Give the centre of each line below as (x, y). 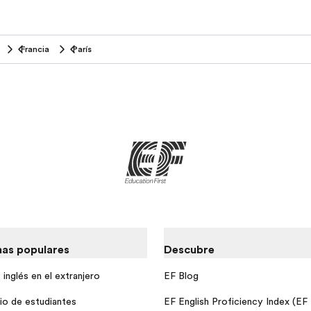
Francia (35, 50)
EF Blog (181, 275)
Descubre (189, 250)
